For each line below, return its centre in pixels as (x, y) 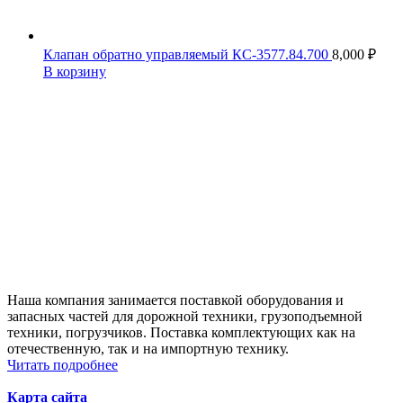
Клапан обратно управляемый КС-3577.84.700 (188, 55)
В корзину (75, 72)
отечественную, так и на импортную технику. (148, 349)
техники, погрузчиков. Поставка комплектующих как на (181, 333)
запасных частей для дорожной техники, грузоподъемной (185, 317)
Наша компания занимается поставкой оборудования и (175, 300)
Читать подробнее (63, 365)
